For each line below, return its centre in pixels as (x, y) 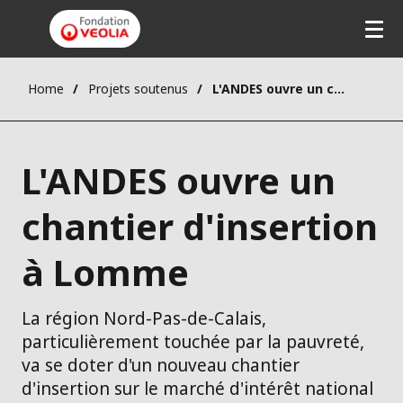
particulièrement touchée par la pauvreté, (193, 342)
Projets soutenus (138, 89)
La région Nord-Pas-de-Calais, (144, 319)
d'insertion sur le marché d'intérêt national (197, 389)
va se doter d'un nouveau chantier (161, 366)
